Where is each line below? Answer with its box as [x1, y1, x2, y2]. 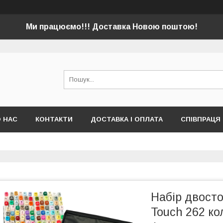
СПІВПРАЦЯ [181, 115, 221, 123]
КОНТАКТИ [35, 115, 73, 123]
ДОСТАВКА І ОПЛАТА [91, 115, 163, 123]
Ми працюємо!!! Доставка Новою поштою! [25, 22, 198, 31]
